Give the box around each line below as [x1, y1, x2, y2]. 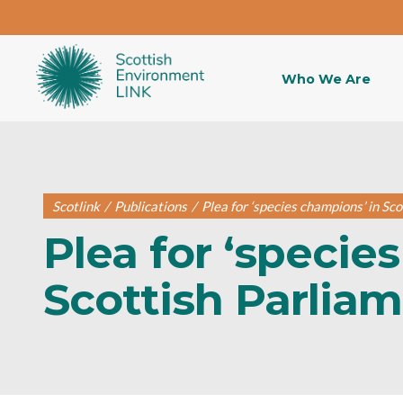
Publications [114, 198, 187, 214]
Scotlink [52, 198, 100, 214]
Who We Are [282, 71, 371, 87]
